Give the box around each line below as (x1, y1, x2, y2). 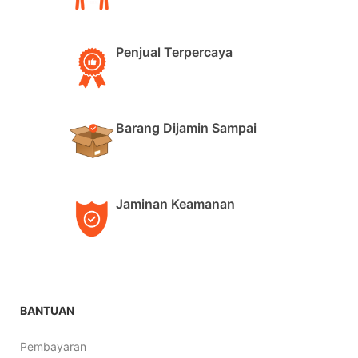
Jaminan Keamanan (116, 196, 235, 212)
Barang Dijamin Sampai (116, 120, 257, 136)
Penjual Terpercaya (116, 44, 233, 60)
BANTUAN (20, 304, 74, 317)
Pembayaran (20, 340, 86, 353)
